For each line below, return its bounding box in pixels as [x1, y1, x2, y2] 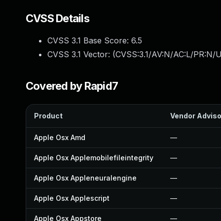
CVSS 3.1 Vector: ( [47, 49, 115, 59]
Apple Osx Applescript [34, 194, 110, 202]
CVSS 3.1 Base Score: [47, 36, 131, 45]
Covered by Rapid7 [26, 79, 118, 92]
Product [34, 111, 63, 120]
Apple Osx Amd [34, 133, 85, 142]
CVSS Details [26, 12, 89, 25]
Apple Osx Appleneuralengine [34, 174, 137, 182]
